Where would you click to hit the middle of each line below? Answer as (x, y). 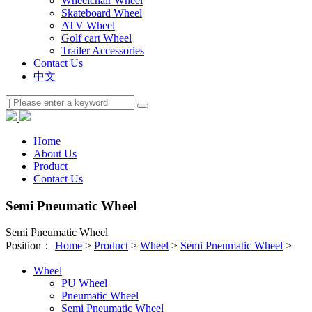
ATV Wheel (88, 25)
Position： (30, 246)
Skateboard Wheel (102, 13)
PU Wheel (84, 283)
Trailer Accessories (103, 50)
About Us (55, 154)
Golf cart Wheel (96, 38)
